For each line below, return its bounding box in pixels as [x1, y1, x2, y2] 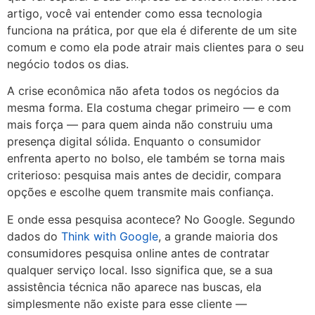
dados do [7, 229, 61, 243]
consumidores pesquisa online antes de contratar [7, 245, 269, 260]
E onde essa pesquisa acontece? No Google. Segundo [7, 212, 295, 226]
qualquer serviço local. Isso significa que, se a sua [7, 262, 273, 277]
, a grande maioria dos [158, 229, 278, 243]
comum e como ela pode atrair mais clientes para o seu [7, 40, 304, 54]
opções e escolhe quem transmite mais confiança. [7, 185, 274, 200]
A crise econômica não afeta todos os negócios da [7, 84, 279, 98]
